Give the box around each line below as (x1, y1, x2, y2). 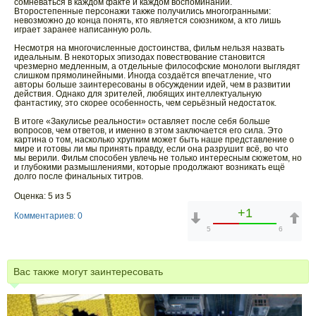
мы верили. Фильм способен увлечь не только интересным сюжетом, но (14, 153, 302, 163)
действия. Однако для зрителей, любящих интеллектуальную (14, 89, 262, 99)
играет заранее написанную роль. (14, 25, 152, 35)
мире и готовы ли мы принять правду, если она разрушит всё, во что (14, 144, 288, 154)
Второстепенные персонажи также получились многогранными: (14, 6, 271, 16)
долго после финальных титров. (14, 171, 143, 181)
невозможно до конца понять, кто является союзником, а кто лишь (14, 16, 281, 25)
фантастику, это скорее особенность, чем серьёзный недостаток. (14, 98, 276, 108)
